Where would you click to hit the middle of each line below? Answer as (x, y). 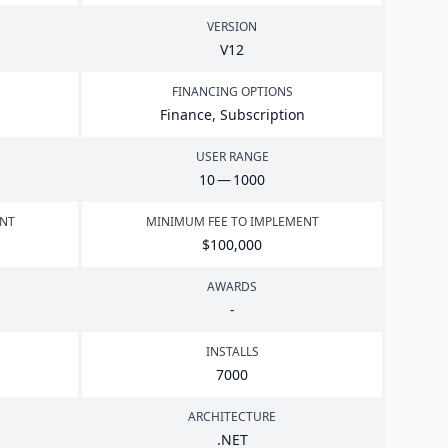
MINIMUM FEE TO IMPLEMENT (232, 221)
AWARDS (232, 286)
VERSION (232, 26)
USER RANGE (232, 156)
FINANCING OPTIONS (232, 91)
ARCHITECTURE (232, 416)
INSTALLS (232, 351)
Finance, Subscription (232, 114)
